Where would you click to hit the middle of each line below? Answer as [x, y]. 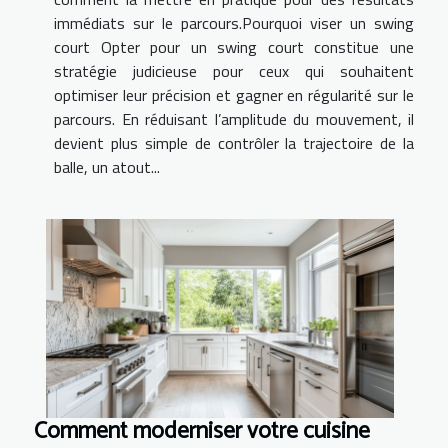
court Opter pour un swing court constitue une [234, 47]
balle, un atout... [107, 167]
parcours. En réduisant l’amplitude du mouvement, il [234, 119]
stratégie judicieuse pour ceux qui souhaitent [234, 71]
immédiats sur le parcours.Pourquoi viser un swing [234, 23]
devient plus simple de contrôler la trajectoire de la [234, 143]
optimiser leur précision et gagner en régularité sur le [234, 95]
